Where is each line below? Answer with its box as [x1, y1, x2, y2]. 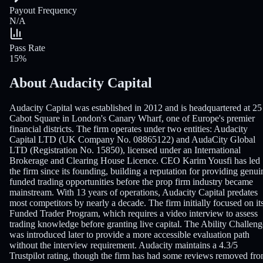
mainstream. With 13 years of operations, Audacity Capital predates [9, 187, 258, 198]
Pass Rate [9, 42, 45, 53]
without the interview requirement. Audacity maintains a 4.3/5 [9, 240, 238, 251]
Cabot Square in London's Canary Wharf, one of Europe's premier [9, 113, 255, 124]
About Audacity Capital [9, 75, 152, 91]
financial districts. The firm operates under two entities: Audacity [9, 124, 248, 134]
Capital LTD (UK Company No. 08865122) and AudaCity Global [9, 134, 255, 145]
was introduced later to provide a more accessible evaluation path [9, 230, 249, 240]
